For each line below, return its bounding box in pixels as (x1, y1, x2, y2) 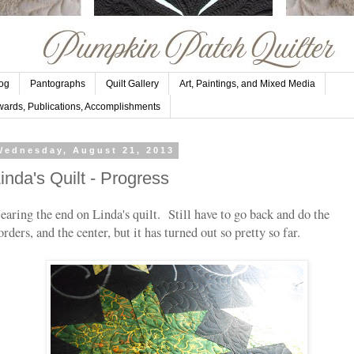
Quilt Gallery (106, 78, 159, 90)
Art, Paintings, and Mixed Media (179, 78, 315, 90)
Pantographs (30, 78, 85, 90)
